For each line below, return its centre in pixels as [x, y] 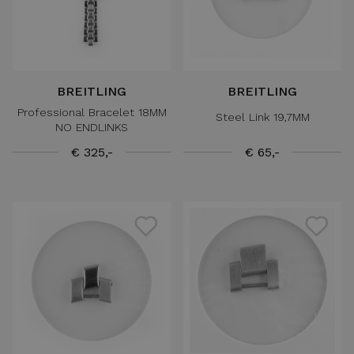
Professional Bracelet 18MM [92, 112]
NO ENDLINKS [92, 127]
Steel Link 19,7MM [262, 117]
